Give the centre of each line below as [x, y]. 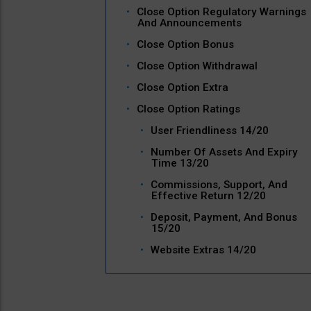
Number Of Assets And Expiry [224, 152]
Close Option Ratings [188, 109]
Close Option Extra [183, 88]
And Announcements [190, 23]
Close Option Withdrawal [197, 66]
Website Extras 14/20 [203, 250]
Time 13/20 [180, 163]
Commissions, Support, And [219, 185]
